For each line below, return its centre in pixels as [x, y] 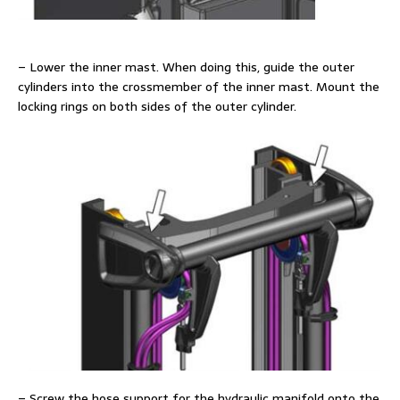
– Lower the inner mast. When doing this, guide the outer [186, 67]
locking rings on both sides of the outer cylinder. [157, 106]
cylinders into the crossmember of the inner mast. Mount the [199, 86]
